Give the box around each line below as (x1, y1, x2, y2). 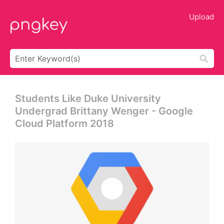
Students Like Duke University (15, 92, 161, 104)
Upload (189, 12, 214, 21)
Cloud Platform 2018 (15, 117, 114, 129)
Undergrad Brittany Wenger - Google (15, 105, 193, 117)
